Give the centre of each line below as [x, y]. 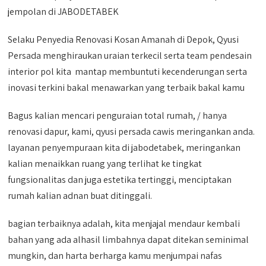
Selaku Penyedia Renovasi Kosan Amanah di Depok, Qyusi [123, 39]
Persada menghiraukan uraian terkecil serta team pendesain [130, 56]
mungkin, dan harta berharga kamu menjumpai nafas [115, 256]
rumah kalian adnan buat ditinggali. [80, 196]
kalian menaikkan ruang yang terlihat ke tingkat [105, 164]
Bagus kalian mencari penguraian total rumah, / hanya [118, 115]
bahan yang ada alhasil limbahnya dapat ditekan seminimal [129, 240]
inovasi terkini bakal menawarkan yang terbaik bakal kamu [126, 88]
